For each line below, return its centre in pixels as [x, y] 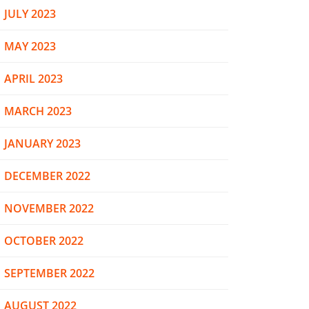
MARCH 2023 [38, 111]
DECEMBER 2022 [47, 176]
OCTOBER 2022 [44, 241]
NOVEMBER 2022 [49, 208]
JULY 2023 [30, 14]
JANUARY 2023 [42, 143]
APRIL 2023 [33, 79]
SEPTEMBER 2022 [49, 273]
